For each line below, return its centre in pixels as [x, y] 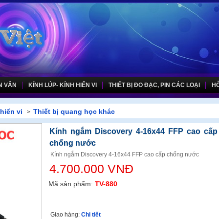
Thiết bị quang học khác [74, 111]
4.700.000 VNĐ [91, 169]
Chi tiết [91, 215]
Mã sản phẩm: [72, 184]
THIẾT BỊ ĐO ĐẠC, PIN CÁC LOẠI [154, 85]
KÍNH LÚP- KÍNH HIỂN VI [63, 85]
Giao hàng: [66, 215]
